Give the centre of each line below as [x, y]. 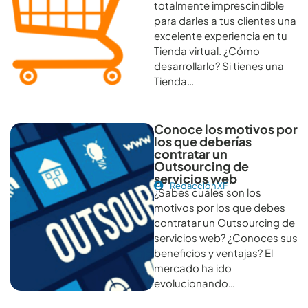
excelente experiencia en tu [221, 35]
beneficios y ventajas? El [213, 252]
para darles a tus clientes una [225, 20]
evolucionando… [195, 283]
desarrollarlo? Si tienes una [219, 65]
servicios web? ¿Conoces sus [226, 237]
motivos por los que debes [220, 207]
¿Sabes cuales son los [208, 192]
